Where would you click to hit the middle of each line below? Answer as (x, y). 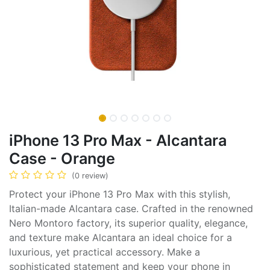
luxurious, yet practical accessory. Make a (105, 252)
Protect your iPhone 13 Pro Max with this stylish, (120, 194)
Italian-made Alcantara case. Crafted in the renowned (131, 208)
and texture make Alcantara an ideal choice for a (121, 237)
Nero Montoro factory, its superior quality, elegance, (128, 223)
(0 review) (90, 175)
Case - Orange (62, 158)
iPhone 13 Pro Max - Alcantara (118, 140)
